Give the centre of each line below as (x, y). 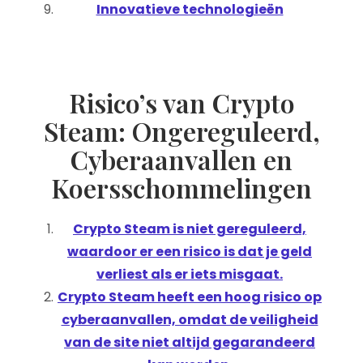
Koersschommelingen (181, 188)
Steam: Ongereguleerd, (181, 131)
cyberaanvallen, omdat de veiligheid (190, 320)
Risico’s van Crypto (181, 102)
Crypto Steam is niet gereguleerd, (190, 229)
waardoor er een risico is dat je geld (190, 252)
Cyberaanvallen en (181, 159)
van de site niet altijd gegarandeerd (190, 342)
